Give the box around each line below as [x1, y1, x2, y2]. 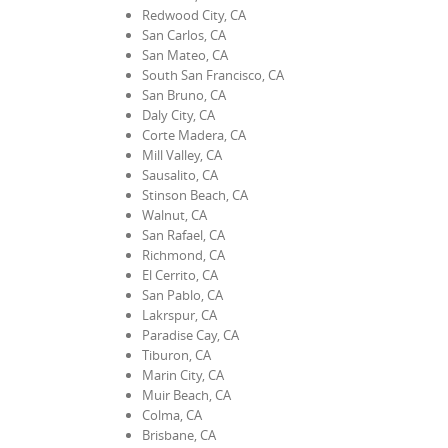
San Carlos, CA [142, 25, 226, 44]
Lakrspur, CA [142, 305, 217, 324]
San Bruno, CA [142, 85, 226, 104]
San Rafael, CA [142, 225, 225, 244]
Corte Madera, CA [142, 125, 246, 144]
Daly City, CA [142, 105, 215, 124]
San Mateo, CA [142, 45, 228, 64]
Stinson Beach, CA [142, 185, 248, 204]
